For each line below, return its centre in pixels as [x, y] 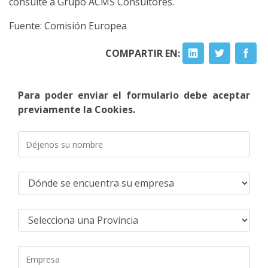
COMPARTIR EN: [144, 53]
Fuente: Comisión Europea [68, 26]
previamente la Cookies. [77, 109]
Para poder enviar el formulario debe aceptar [134, 95]
